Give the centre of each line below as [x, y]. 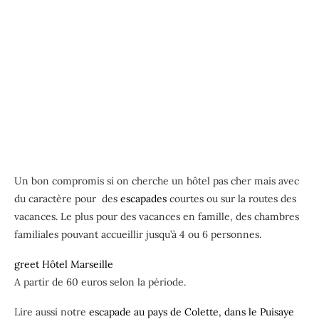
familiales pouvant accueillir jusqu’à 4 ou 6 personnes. [138, 235]
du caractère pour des [67, 199]
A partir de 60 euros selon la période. [100, 282]
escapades [143, 199]
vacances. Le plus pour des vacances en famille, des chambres [157, 217]
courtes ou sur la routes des [231, 199]
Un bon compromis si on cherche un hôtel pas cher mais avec [157, 181]
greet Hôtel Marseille [64, 265]
